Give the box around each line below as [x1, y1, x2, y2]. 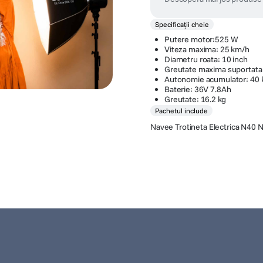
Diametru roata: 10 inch [164, 54, 248, 65]
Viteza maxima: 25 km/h [164, 44, 249, 55]
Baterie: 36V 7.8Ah [164, 84, 231, 95]
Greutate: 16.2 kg [164, 94, 226, 105]
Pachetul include [155, 106, 208, 116]
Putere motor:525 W [164, 34, 238, 45]
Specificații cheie [155, 20, 209, 29]
